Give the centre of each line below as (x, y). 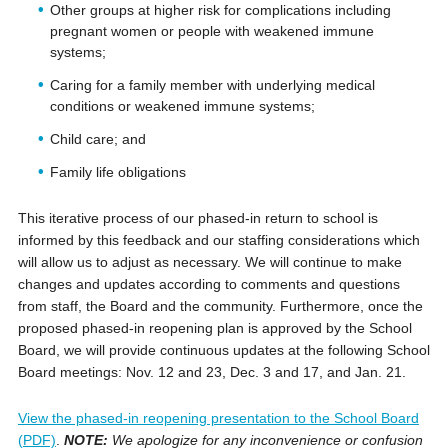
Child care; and (97, 138)
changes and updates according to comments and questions (208, 283)
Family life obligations (117, 171)
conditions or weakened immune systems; (182, 105)
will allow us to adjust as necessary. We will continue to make (209, 261)
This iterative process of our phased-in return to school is (197, 217)
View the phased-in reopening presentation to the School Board (218, 417)
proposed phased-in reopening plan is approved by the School (214, 327)
